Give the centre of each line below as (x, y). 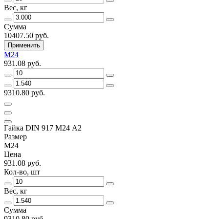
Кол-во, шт (22, 172)
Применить (24, 45)
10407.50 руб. (26, 35)
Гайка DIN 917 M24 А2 (43, 128)
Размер (15, 136)
